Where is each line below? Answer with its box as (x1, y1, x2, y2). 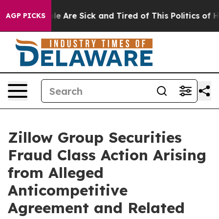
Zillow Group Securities (8, 128, 182, 147)
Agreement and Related (8, 198, 185, 217)
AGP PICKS (6, 11, 45, 20)
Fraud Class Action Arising (8, 146, 206, 164)
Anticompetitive (8, 181, 128, 199)
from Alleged (8, 163, 104, 182)
